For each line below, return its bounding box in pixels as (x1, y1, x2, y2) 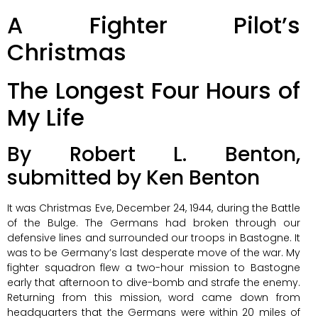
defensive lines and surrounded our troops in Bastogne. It (7, 230, 300, 245)
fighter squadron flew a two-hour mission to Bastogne (7, 260, 300, 275)
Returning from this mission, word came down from (7, 290, 300, 305)
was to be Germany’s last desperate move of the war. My (7, 245, 300, 260)
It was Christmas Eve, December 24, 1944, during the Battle (7, 200, 300, 215)
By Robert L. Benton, (7, 140, 300, 168)
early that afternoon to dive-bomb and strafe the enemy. (7, 275, 300, 290)
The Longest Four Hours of (7, 74, 300, 106)
